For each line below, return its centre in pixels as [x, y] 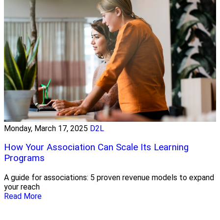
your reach [22, 187]
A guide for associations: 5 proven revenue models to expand [109, 178]
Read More [23, 196]
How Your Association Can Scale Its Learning [96, 148]
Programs [24, 158]
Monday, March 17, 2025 [46, 128]
